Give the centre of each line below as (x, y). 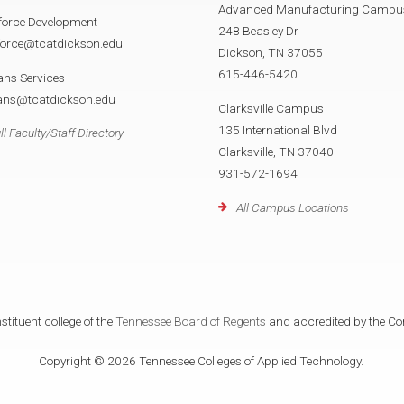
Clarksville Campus (271, 109)
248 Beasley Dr (258, 31)
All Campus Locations (293, 207)
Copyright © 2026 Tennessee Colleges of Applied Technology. (202, 361)
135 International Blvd (278, 130)
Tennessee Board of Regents (190, 321)
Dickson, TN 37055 (271, 53)
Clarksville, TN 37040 (276, 152)
